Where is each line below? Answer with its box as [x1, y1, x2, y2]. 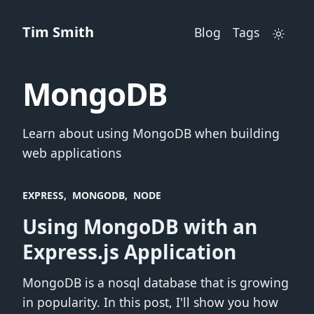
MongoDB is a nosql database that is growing [22, 274, 289, 292]
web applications [22, 144, 121, 161]
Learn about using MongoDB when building [22, 124, 280, 142]
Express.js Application [22, 238, 236, 265]
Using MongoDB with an [22, 212, 257, 240]
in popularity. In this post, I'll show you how [22, 294, 278, 311]
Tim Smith [22, 22, 94, 41]
